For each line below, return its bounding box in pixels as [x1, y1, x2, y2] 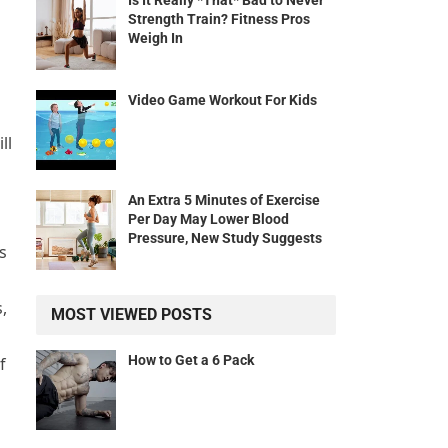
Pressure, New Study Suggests [128, 230, 322, 247]
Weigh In [128, 30, 183, 47]
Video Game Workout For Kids [128, 92, 317, 109]
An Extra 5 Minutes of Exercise [128, 192, 320, 209]
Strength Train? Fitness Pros [128, 11, 310, 28]
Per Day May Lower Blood [128, 211, 289, 228]
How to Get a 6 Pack [128, 352, 254, 369]
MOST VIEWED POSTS [51, 305, 212, 325]
